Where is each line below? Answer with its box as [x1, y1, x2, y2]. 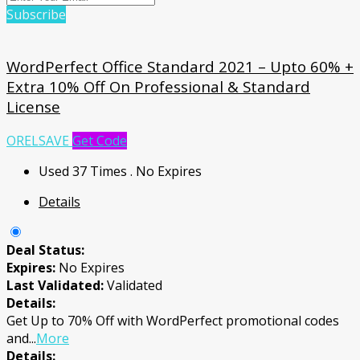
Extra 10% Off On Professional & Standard [6, 76, 310, 97]
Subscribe [6, 6, 66, 24]
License [6, 96, 60, 117]
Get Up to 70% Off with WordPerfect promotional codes [6, 311, 339, 329]
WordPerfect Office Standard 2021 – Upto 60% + [6, 56, 354, 77]
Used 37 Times [39, 162, 130, 180]
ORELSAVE [6, 131, 69, 149]
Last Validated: [6, 276, 107, 294]
